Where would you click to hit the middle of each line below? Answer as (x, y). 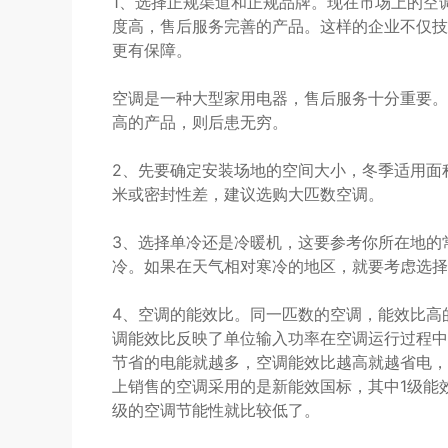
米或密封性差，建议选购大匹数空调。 (248, 194)
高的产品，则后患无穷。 (200, 122)
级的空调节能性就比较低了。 (216, 410)
